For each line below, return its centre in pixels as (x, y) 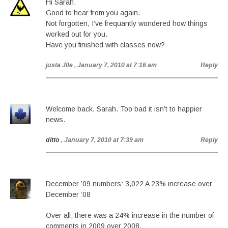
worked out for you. (77, 34)
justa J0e (59, 65)
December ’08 (68, 194)
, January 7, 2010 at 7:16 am (116, 65)
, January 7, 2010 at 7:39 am (102, 140)
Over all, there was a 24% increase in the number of (130, 215)
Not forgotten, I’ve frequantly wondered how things (127, 23)
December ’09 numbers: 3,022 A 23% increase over (129, 184)
